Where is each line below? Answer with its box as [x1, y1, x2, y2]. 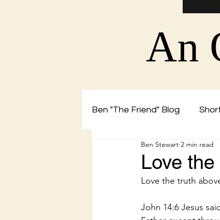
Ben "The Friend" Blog [92, 105, 180, 114]
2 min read [181, 140, 214, 149]
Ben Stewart [141, 140, 179, 149]
